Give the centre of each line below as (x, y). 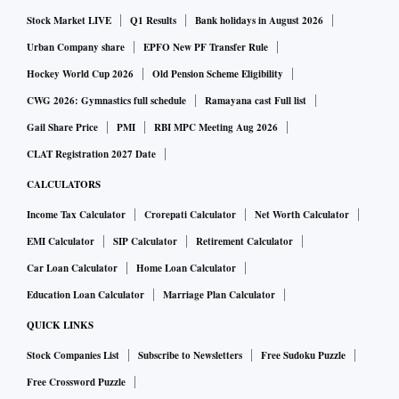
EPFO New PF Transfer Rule (206, 48)
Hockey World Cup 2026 (80, 74)
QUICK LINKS (60, 326)
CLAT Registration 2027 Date (91, 155)
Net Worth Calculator (302, 215)
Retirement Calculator (244, 242)
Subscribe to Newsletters (190, 356)
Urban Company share (76, 48)
